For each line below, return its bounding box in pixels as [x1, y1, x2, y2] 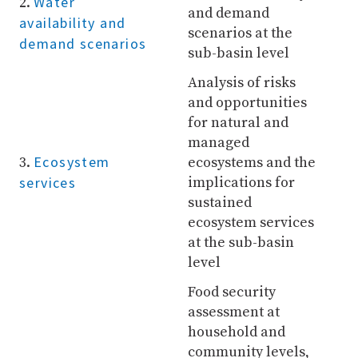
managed [187, 133, 249, 152]
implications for [187, 173, 295, 192]
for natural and [187, 113, 288, 132]
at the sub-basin [187, 233, 294, 252]
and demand [187, 4, 269, 22]
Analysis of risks [187, 74, 296, 92]
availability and [19, 14, 126, 32]
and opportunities [187, 93, 307, 112]
